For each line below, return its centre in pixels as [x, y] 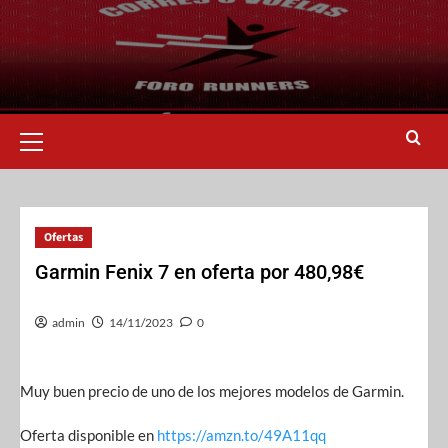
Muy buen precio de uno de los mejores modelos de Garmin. [212, 391]
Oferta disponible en [88, 435]
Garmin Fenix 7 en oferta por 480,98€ [199, 272]
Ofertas [63, 237]
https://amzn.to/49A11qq [241, 435]
